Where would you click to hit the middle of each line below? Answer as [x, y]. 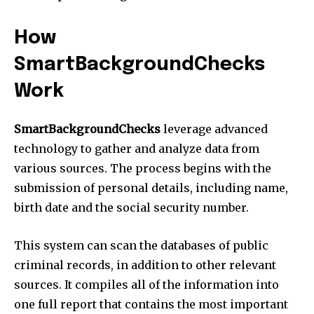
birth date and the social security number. [131, 207]
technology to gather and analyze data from [137, 148]
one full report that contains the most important [151, 304]
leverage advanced [214, 129]
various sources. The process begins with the [143, 168]
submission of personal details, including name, [151, 187]
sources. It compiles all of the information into [146, 284]
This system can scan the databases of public [141, 245]
